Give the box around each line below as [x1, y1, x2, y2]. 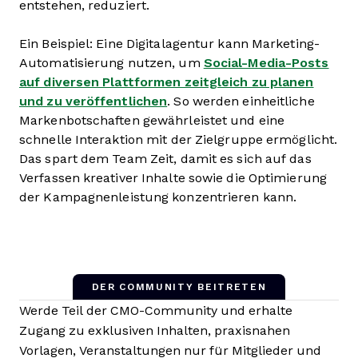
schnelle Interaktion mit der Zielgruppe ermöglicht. [19, 133, 338, 146]
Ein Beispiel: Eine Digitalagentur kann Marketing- [19, 37, 320, 50]
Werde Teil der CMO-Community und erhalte [19, 304, 292, 317]
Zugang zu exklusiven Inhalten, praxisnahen [19, 324, 290, 337]
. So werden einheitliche [167, 94, 315, 108]
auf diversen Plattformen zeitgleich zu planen [19, 75, 314, 89]
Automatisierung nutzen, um [19, 56, 204, 70]
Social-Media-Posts [203, 56, 329, 70]
